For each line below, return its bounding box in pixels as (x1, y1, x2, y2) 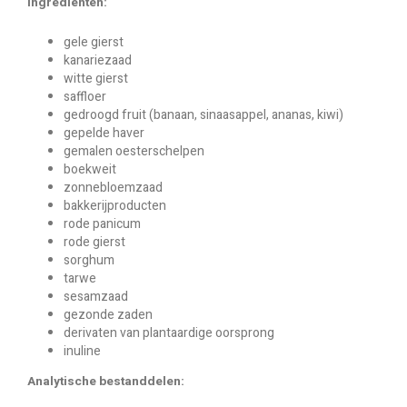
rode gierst (64, 233, 125, 252)
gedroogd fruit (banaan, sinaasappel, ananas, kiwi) (64, 105, 343, 124)
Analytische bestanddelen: (27, 372, 184, 391)
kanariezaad (64, 51, 132, 70)
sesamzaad (64, 287, 128, 306)
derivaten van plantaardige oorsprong (64, 323, 274, 342)
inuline (64, 342, 101, 361)
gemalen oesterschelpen (64, 142, 204, 161)
